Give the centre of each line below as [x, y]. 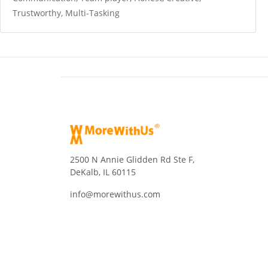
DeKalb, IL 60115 [103, 172]
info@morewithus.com [115, 194]
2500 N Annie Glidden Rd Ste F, [132, 159]
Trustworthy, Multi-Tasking [66, 13]
